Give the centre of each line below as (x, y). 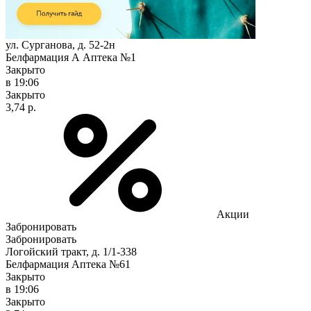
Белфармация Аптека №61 (68, 264)
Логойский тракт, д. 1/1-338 (71, 251)
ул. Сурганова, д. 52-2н (60, 44)
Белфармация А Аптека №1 (71, 57)
